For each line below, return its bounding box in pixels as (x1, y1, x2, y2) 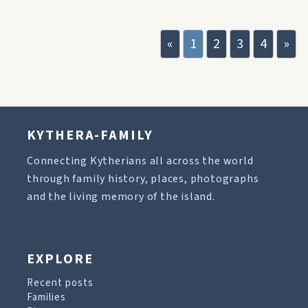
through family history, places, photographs (27, 171, 259, 186)
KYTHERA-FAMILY (27, 126, 153, 145)
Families (27, 290, 66, 305)
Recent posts (27, 276, 93, 290)
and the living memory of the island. (27, 189, 215, 204)
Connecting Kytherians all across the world (27, 153, 254, 168)
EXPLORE (27, 250, 93, 269)
